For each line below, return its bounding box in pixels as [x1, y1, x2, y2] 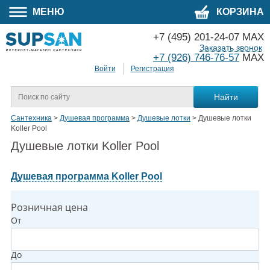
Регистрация [130, 64, 174, 74]
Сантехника [11, 114, 52, 123]
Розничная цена [11, 201, 88, 215]
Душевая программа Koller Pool [11, 171, 162, 182]
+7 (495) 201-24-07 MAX [153, 31, 264, 43]
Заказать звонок [199, 43, 262, 52]
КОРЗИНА [214, 7, 264, 17]
